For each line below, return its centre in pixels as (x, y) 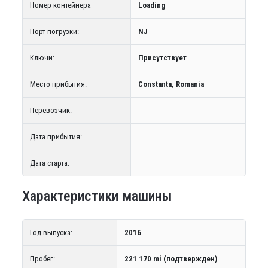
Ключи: (42, 58)
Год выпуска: (51, 232)
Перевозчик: (51, 110)
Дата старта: (49, 163)
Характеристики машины (97, 196)
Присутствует (162, 58)
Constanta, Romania (171, 84)
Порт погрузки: (54, 31)
